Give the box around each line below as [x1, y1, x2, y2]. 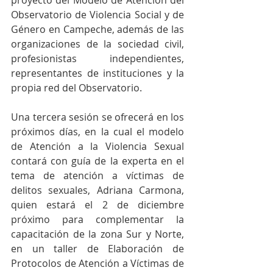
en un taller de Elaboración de [11, 242, 184, 255]
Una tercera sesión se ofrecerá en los [11, 110, 184, 124]
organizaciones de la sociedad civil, [11, 37, 184, 51]
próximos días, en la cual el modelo [11, 125, 184, 138]
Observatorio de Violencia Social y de [11, 8, 184, 21]
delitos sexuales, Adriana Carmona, [11, 183, 184, 197]
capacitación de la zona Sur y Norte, [11, 227, 184, 241]
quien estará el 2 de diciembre [11, 198, 184, 211]
